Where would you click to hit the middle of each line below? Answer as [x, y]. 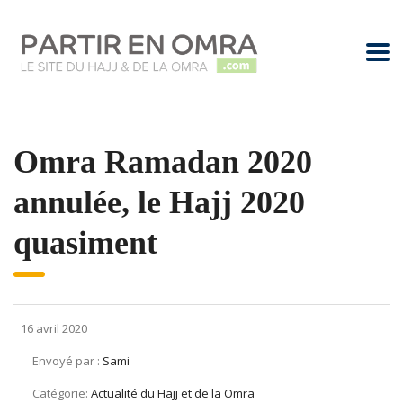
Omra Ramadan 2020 [163, 162]
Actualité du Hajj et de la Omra [173, 393]
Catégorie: [62, 393]
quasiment [85, 243]
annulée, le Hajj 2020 [159, 202]
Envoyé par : [67, 361]
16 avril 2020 [53, 328]
